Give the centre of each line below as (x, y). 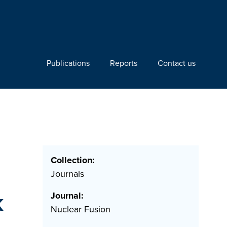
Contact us (177, 63)
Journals (67, 174)
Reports (124, 63)
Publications (68, 63)
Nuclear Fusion (81, 209)
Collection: (73, 160)
